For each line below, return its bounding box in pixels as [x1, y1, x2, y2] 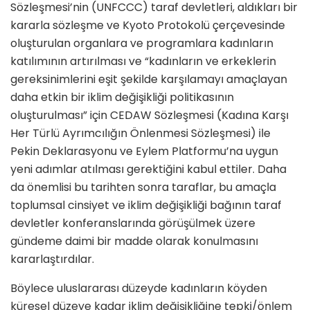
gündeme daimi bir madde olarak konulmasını [10, 233, 258, 250]
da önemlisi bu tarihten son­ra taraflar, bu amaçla [10, 179, 276, 196]
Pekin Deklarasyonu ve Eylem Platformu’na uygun [10, 143, 278, 160]
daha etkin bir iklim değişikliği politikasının [10, 89, 234, 106]
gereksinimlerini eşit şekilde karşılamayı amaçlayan [10, 71, 287, 88]
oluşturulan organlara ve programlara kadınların [10, 35, 273, 52]
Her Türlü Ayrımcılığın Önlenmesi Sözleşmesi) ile [10, 125, 271, 142]
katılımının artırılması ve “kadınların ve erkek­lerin [10, 53, 276, 70]
